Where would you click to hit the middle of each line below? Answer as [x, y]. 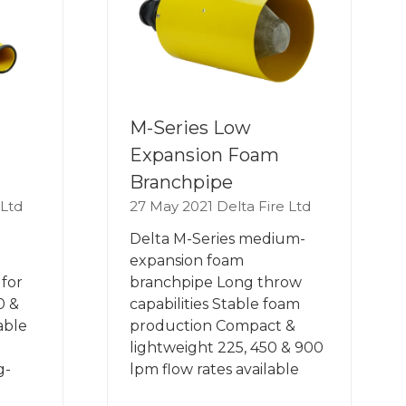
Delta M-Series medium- [217, 239]
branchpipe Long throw [216, 283]
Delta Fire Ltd [264, 207]
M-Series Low [190, 128]
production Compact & [213, 326]
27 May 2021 [173, 207]
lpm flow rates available [214, 370]
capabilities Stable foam [215, 304]
